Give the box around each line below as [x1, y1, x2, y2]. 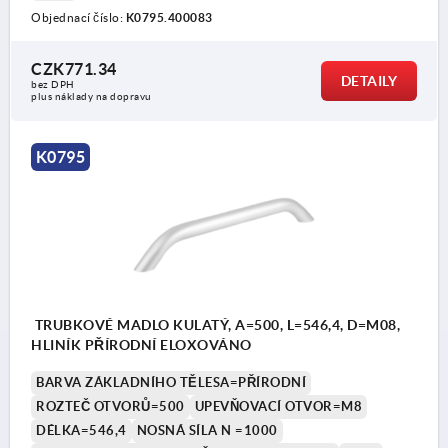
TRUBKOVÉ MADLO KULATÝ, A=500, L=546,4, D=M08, [31, 316, 400, 333]
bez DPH [31, 79, 75, 91]
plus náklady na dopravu [31, 91, 152, 103]
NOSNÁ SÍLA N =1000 [136, 422, 278, 438]
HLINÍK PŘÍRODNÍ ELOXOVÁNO [31, 336, 252, 353]
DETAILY [340, 73, 397, 90]
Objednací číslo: [31, 11, 126, 25]
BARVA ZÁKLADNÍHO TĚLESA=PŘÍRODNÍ [36, 374, 306, 390]
